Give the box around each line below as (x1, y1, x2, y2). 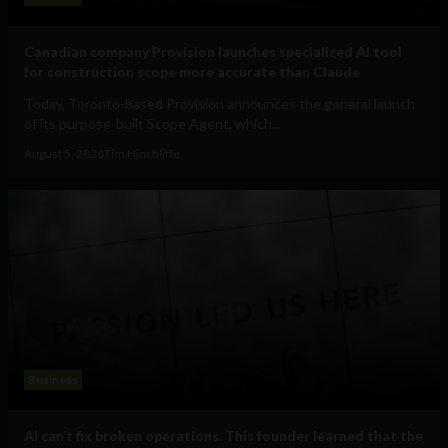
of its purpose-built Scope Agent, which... (24, 115, 281, 133)
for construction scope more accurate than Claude (24, 63, 360, 81)
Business (28, 372, 78, 388)
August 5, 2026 (24, 146, 104, 162)
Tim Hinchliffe (104, 146, 180, 162)
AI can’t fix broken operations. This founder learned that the (24, 427, 423, 445)
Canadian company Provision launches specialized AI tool (24, 43, 402, 61)
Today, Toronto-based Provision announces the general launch (24, 95, 415, 113)
